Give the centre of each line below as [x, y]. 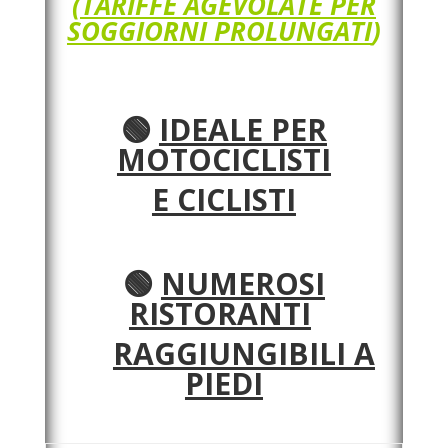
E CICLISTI [223, 199]
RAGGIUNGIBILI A [243, 353]
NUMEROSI [242, 283]
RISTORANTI [219, 313]
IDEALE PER [242, 129]
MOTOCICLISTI [223, 159]
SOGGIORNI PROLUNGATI [219, 31]
